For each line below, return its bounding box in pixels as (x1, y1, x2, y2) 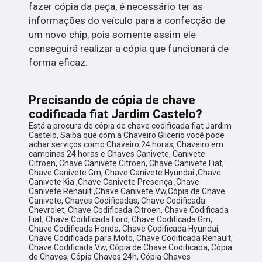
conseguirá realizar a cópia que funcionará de (29, 42, 229, 54)
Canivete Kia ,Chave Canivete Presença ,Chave (29, 177, 200, 187)
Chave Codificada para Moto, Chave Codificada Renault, (29, 233, 233, 243)
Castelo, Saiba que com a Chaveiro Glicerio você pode (29, 130, 225, 140)
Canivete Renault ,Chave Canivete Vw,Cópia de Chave (29, 186, 226, 196)
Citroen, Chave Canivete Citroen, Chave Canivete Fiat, (29, 158, 225, 168)
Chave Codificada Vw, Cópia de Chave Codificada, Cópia (29, 242, 233, 252)
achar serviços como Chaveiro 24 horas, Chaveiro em (29, 139, 224, 149)
